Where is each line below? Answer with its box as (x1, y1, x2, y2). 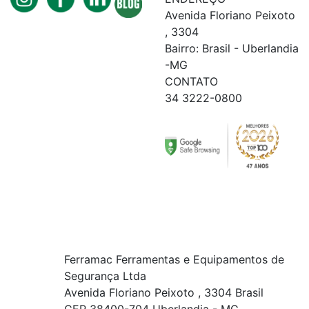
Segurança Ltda (64, 268, 146, 283)
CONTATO (165, 74, 218, 88)
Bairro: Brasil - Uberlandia (165, 41, 299, 55)
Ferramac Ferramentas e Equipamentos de (64, 252, 284, 266)
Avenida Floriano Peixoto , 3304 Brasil (64, 285, 263, 299)
